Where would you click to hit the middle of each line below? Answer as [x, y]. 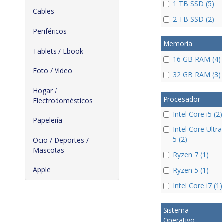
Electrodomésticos [63, 100]
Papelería [48, 120]
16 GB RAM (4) [196, 59]
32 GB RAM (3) [196, 74]
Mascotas [49, 150]
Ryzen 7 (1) [191, 155]
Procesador [181, 99]
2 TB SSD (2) [193, 19]
